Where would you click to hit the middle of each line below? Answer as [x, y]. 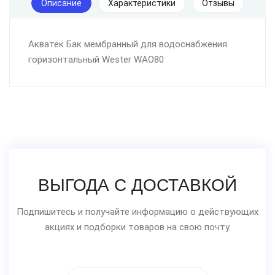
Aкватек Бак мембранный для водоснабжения [128, 44]
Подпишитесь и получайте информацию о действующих [137, 212]
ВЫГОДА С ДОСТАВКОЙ [137, 185]
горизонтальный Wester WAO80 [96, 60]
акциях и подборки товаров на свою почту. [137, 227]
